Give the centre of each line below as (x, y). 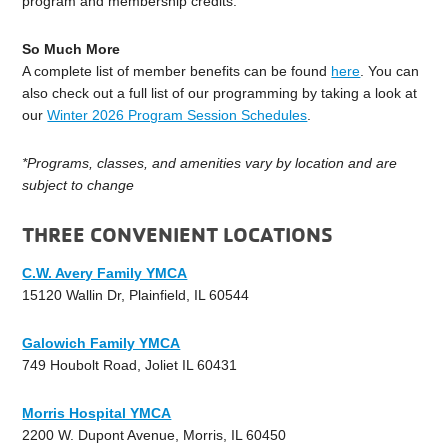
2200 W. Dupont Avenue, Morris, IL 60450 (154, 435)
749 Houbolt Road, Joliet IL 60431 (130, 365)
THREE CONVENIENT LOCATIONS (178, 234)
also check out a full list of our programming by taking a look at (220, 93)
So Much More (71, 49)
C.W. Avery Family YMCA (105, 273)
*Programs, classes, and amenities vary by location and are (210, 163)
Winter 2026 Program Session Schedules (177, 115)
